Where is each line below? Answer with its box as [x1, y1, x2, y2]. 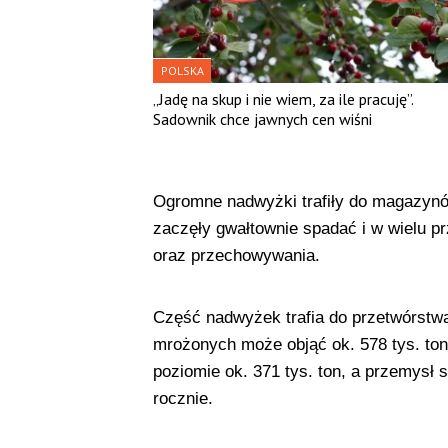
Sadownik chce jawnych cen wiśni [152, 108, 372, 129]
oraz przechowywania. [152, 245, 320, 265]
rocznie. [152, 388, 213, 408]
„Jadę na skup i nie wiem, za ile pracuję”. [152, 88, 413, 109]
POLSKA [160, 62, 204, 78]
